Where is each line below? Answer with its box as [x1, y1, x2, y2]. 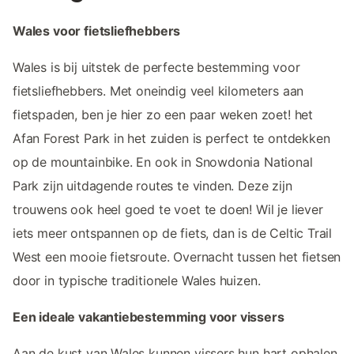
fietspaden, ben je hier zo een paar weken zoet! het [13, 107, 314, 123]
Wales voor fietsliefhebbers [13, 23, 181, 40]
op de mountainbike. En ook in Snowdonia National [13, 154, 313, 171]
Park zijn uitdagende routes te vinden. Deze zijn [13, 178, 292, 194]
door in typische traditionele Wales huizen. [13, 273, 261, 289]
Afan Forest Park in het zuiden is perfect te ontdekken [13, 130, 330, 147]
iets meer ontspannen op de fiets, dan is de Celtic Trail [13, 225, 333, 242]
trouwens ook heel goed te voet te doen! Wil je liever [13, 201, 323, 218]
